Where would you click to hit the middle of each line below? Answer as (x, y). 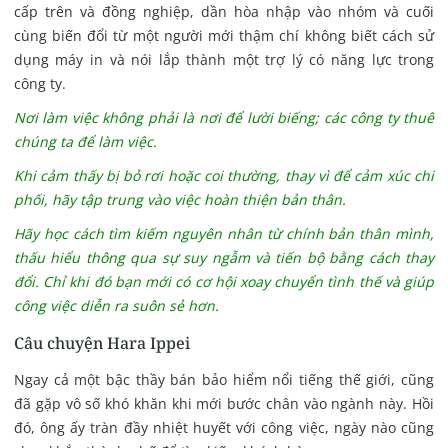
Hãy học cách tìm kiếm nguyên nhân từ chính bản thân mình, (224, 234)
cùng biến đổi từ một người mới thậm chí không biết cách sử (224, 36)
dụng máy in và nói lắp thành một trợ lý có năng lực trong (224, 60)
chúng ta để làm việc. (85, 142)
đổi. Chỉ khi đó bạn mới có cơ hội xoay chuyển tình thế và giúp (224, 282)
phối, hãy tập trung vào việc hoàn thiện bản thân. (179, 200)
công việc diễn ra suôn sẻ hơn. (116, 306)
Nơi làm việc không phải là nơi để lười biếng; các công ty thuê (224, 118)
